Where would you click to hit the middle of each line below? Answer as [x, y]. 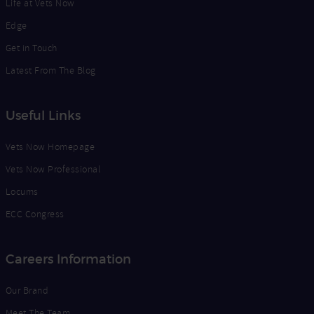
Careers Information [68, 260]
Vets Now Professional [53, 170]
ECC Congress [35, 214]
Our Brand [27, 291]
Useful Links [43, 116]
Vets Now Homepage [50, 147]
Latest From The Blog [51, 71]
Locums [22, 192]
